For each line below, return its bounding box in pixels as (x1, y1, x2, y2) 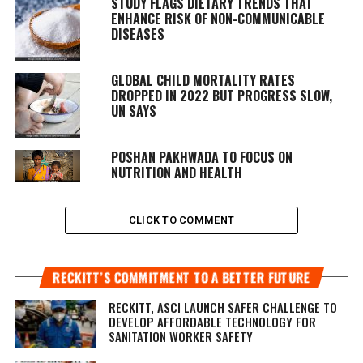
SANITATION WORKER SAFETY (108, 327, 253, 345)
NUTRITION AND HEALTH (110, 162, 242, 182)
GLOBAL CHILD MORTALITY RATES (110, 70, 295, 90)
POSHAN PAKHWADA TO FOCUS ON (110, 147, 293, 167)
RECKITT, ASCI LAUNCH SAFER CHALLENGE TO (108, 297, 337, 316)
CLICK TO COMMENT (128, 213, 235, 226)
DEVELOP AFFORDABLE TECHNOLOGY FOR (108, 312, 316, 331)
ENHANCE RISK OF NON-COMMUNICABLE (110, 8, 325, 28)
